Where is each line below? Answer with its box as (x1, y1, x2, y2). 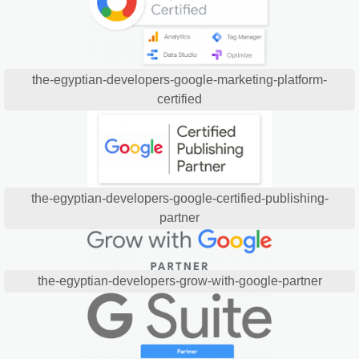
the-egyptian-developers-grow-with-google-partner (37, 273, 322, 288)
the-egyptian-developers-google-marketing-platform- (32, 72, 327, 87)
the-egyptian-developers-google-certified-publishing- (30, 191, 329, 205)
